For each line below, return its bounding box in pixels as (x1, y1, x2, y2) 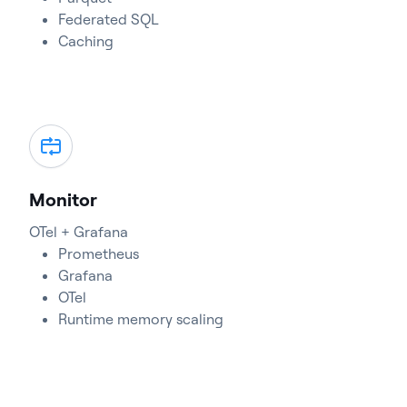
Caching (58, 32, 114, 50)
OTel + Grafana (29, 223, 128, 241)
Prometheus (58, 244, 139, 263)
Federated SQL (58, 10, 159, 28)
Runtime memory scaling (58, 310, 223, 328)
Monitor (29, 188, 97, 211)
